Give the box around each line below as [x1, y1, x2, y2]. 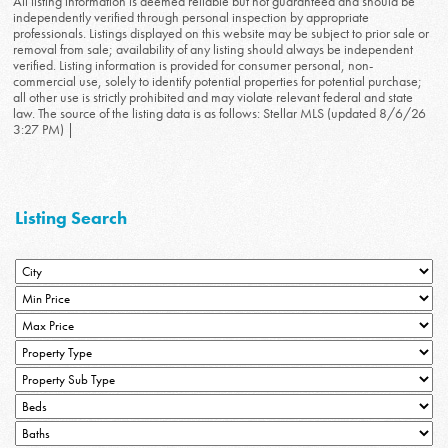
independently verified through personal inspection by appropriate [13, 8, 370, 27]
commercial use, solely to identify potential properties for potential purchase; [13, 72, 423, 91]
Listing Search [15, 205, 127, 229]
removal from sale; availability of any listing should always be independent [13, 40, 414, 59]
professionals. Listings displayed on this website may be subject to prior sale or [13, 24, 430, 43]
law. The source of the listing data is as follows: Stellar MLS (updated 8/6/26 [13, 104, 427, 123]
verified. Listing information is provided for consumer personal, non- [13, 56, 374, 75]
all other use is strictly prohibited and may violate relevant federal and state [13, 88, 414, 107]
